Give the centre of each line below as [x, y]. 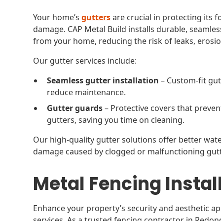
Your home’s [57, 17]
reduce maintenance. [87, 92]
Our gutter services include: [85, 61]
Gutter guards [75, 108]
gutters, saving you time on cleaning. [116, 120]
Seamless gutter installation [103, 80]
